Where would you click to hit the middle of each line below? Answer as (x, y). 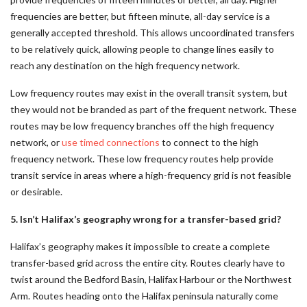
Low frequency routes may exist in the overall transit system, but (149, 93)
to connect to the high (209, 142)
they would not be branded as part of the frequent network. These (153, 109)
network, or (36, 142)
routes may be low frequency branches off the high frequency (142, 126)
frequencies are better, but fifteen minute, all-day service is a (140, 16)
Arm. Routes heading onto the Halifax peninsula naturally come (144, 296)
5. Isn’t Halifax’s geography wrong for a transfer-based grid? (146, 219)
